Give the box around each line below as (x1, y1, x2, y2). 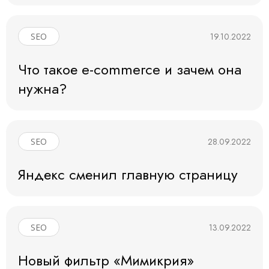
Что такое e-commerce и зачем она (18, 59, 241, 80)
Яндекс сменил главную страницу (18, 164, 238, 186)
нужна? (18, 78, 67, 100)
